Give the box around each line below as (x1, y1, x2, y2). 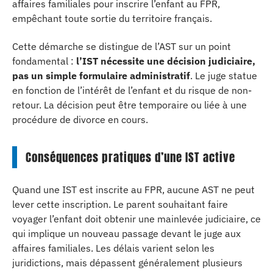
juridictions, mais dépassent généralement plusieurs (12, 256, 243, 269)
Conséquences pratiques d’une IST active (26, 149, 235, 166)
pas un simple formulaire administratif (12, 69, 190, 82)
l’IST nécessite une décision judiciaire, (76, 55, 255, 67)
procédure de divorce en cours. (12, 113, 148, 126)
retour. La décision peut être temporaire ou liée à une (12, 99, 247, 111)
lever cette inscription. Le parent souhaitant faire (12, 197, 228, 210)
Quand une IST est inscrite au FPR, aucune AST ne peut (12, 183, 255, 196)
